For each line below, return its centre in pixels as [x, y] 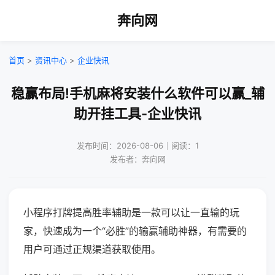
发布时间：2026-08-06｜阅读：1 [137, 145]
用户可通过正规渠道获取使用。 [92, 249]
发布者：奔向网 [137, 159]
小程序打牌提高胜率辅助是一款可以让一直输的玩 [131, 212]
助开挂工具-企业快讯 [137, 114]
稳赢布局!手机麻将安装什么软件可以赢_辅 [137, 93]
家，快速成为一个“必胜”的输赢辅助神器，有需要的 [135, 231]
